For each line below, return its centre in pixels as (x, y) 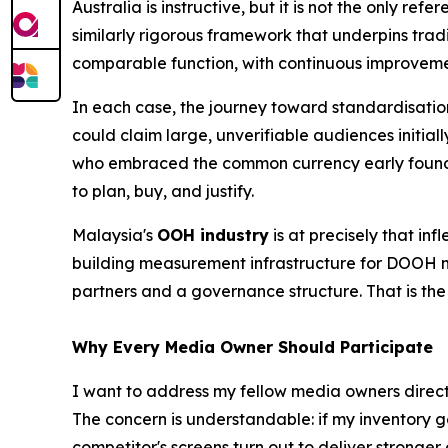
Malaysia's (114, 234)
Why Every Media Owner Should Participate (252, 346)
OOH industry (213, 234)
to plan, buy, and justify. (163, 190)
